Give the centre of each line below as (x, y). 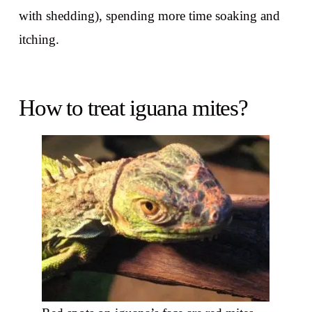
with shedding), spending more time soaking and (149, 16)
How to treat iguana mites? (133, 108)
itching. (39, 40)
